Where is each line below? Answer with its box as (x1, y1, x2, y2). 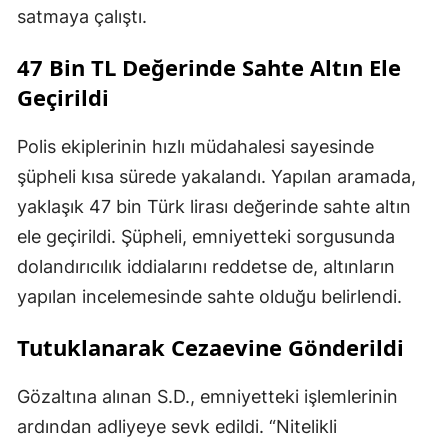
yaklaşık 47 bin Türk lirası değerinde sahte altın (17, 196, 411, 218)
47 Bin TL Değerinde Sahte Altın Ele (17, 52, 401, 83)
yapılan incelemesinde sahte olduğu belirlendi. (17, 286, 402, 308)
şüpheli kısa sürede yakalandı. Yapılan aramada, (17, 166, 416, 188)
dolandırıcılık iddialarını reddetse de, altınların (17, 256, 395, 278)
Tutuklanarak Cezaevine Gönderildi (17, 332, 404, 363)
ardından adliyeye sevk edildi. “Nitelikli (17, 416, 337, 438)
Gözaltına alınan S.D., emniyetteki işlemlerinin (17, 386, 398, 408)
